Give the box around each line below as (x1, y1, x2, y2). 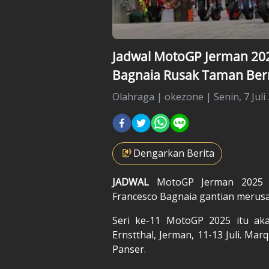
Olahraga (112, 89, 154, 103)
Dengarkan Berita (133, 146, 214, 160)
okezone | (165, 89, 214, 103)
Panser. (112, 242, 146, 256)
